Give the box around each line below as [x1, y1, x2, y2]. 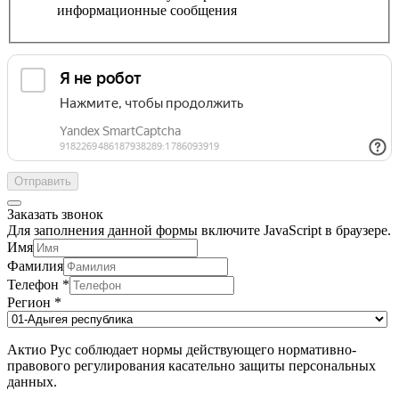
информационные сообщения [57, 3, 237, 19]
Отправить [14, 175, 71, 189]
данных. [7, 374, 57, 390]
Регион [7, 295, 54, 311]
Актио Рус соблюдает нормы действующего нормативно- [7, 342, 356, 358]
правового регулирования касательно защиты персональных [7, 358, 376, 374]
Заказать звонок [7, 207, 103, 223]
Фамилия [7, 258, 63, 274]
